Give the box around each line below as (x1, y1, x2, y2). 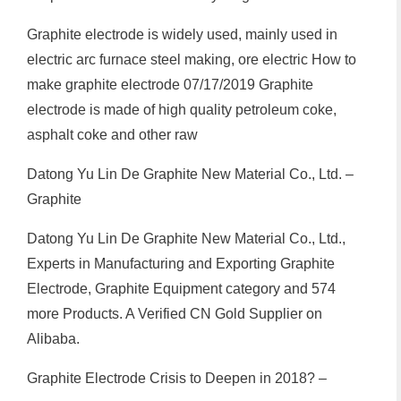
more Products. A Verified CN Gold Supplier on (27, 305, 322, 321)
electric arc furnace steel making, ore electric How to (27, 51, 356, 67)
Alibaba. (27, 330, 80, 346)
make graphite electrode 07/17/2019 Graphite (27, 76, 313, 92)
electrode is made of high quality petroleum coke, (27, 101, 337, 117)
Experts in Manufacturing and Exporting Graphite (27, 255, 335, 271)
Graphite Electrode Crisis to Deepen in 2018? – (27, 370, 327, 386)
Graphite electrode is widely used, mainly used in (27, 26, 337, 42)
